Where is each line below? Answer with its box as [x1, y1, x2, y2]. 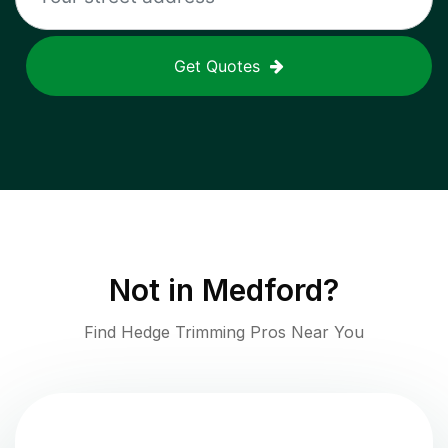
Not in [109, 272, 202, 309]
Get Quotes [174, 56, 260, 77]
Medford [202, 272, 323, 309]
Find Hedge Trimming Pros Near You [84, 322, 364, 343]
